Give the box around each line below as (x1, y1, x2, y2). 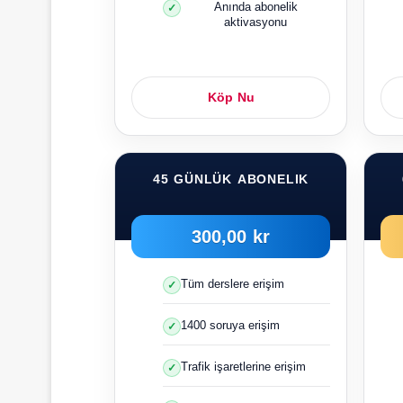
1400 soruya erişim (181, 313, 280, 336)
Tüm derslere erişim (181, 272, 284, 295)
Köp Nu (207, 85, 255, 110)
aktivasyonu (224, 10, 287, 33)
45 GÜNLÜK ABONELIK (152, 166, 309, 192)
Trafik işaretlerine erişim (181, 354, 306, 378)
